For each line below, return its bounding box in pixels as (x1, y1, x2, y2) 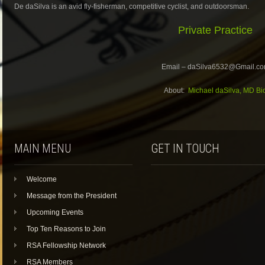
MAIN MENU (14, 142, 71, 156)
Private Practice (178, 24, 253, 37)
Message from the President (27, 192, 117, 201)
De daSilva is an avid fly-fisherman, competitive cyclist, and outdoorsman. (14, 2, 249, 11)
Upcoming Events (27, 208, 83, 217)
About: (164, 86, 189, 95)
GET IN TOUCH (151, 142, 219, 156)
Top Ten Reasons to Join (27, 225, 106, 234)
